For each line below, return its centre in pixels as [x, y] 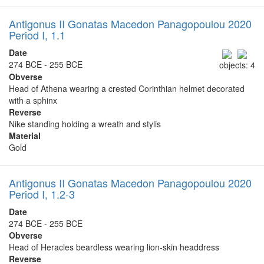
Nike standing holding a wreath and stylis [85, 123]
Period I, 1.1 [37, 35]
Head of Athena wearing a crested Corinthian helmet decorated [127, 88]
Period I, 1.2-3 [42, 194]
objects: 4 [237, 65]
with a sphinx [33, 100]
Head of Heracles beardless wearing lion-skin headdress [114, 247]
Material [25, 135]
